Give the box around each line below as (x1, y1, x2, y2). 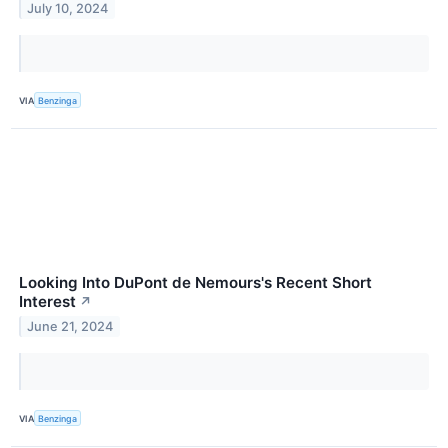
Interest (19, 292, 76, 312)
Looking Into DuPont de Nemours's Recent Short (19, 273, 372, 293)
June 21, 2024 (27, 318, 114, 334)
